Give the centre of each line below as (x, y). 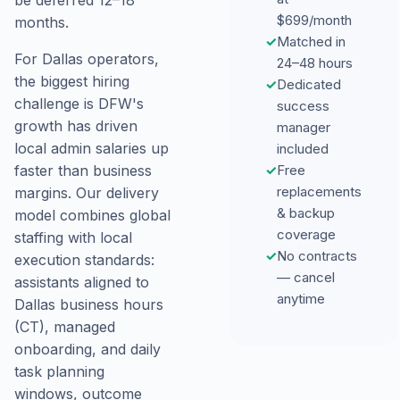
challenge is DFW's (79, 104)
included (302, 148)
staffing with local (73, 237)
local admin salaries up (92, 148)
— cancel (305, 277)
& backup (305, 212)
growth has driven (76, 126)
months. (42, 22)
